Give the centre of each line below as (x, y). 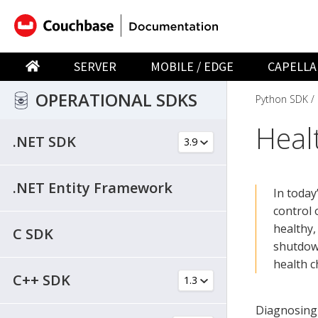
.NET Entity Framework (93, 187)
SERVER (95, 66)
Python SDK (282, 99)
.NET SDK (44, 141)
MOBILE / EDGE (192, 66)
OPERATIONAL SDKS (116, 99)
